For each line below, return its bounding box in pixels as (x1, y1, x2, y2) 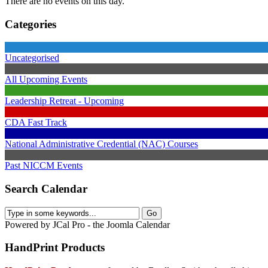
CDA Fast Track (5, 117, 67, 128)
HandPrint (5, 241, 58, 254)
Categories (5, 17, 56, 31)
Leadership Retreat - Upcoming (5, 96, 124, 106)
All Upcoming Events (5, 74, 87, 85)
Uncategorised (5, 53, 59, 63)
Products (58, 241, 105, 254)
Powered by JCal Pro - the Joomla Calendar (5, 219, 170, 230)
